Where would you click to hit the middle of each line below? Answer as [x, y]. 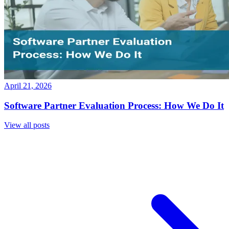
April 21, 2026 [28, 85]
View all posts [27, 125]
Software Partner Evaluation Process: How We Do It [114, 105]
